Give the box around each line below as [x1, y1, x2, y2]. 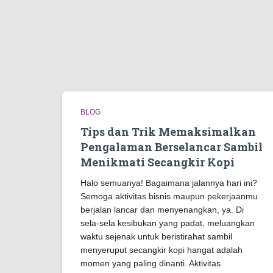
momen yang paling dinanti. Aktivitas [80, 258, 221, 268]
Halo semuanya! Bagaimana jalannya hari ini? [80, 178, 257, 188]
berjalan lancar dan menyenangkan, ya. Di [80, 205, 244, 214]
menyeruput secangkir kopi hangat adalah [80, 245, 243, 255]
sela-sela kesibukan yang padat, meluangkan [80, 218, 255, 228]
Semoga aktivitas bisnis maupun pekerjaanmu [80, 191, 258, 201]
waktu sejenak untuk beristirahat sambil [80, 232, 232, 241]
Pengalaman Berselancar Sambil [80, 140, 263, 154]
